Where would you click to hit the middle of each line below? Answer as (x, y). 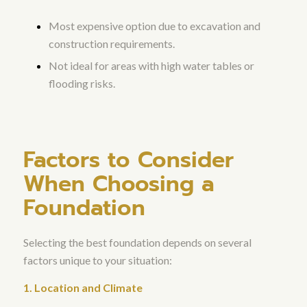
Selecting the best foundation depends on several (137, 243)
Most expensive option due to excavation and (154, 26)
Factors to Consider (128, 160)
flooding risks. (82, 84)
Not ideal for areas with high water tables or (151, 66)
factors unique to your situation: (97, 260)
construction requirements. (111, 44)
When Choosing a (119, 184)
